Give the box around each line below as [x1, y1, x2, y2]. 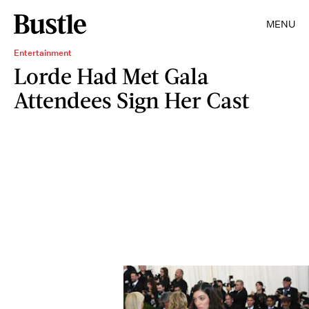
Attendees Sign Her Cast [14, 86, 250, 113]
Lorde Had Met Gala [14, 62, 209, 89]
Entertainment [14, 47, 72, 59]
